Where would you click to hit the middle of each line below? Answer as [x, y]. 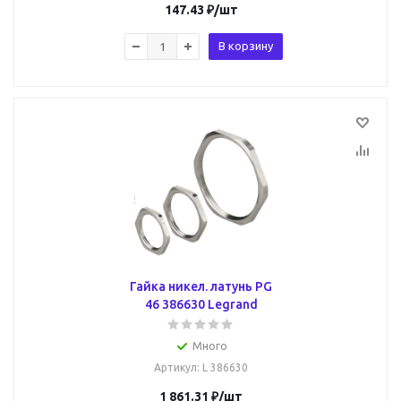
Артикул [175, 367]
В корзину [246, 46]
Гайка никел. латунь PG [201, 286]
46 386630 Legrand [201, 304]
